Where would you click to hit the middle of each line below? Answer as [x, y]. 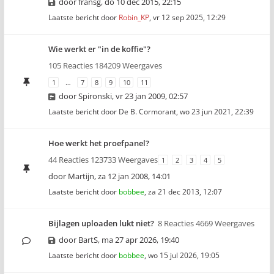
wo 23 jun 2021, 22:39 [217, 112]
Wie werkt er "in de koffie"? [99, 49]
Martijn [81, 176]
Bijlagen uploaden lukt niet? [101, 223]
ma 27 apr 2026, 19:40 [140, 240]
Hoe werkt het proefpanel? [99, 143]
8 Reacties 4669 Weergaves [206, 223]
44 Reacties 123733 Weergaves [103, 160]
